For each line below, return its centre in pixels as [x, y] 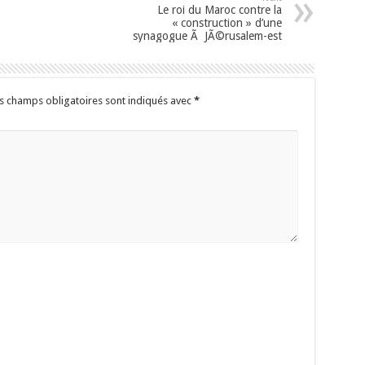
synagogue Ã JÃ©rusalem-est [207, 36]
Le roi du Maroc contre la [219, 10]
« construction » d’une [226, 23]
